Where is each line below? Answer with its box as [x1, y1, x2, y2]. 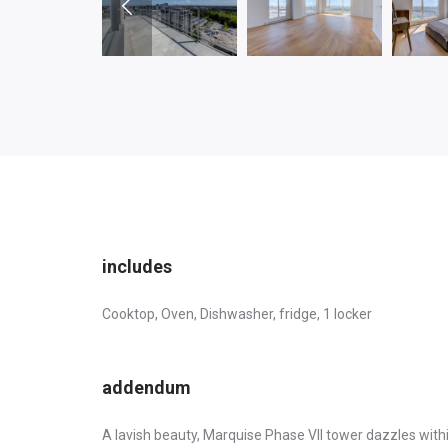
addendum [102, 377, 191, 399]
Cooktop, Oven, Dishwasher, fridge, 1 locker [102, 306, 372, 323]
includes [102, 256, 172, 278]
